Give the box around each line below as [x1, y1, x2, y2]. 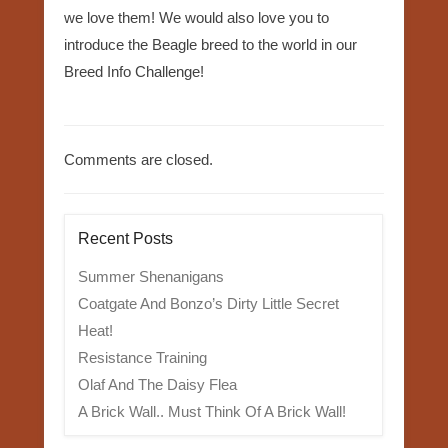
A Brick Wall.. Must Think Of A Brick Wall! [77, 402, 346, 420]
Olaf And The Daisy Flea [77, 375, 237, 393]
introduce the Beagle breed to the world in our [64, 35, 357, 53]
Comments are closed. [64, 150, 213, 168]
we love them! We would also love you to [64, 8, 329, 26]
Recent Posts [77, 229, 173, 247]
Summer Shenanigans [77, 267, 224, 285]
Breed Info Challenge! [64, 62, 204, 80]
